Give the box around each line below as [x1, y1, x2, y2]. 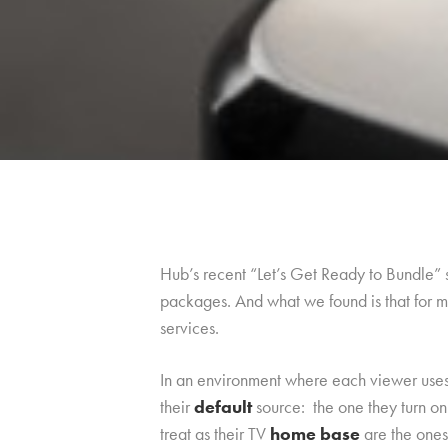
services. [160, 316, 219, 339]
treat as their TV [160, 422, 270, 445]
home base [270, 422, 360, 445]
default [194, 395, 252, 418]
